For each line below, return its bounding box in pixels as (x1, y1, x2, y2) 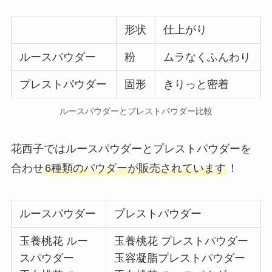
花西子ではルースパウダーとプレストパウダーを (10, 142, 251, 155)
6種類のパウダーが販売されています (44, 161, 226, 174)
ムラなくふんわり (163, 51, 251, 64)
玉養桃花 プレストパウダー (114, 234, 249, 247)
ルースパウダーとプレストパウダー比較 (59, 106, 212, 117)
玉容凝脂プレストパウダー (114, 251, 246, 264)
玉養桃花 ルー (19, 234, 89, 247)
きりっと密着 (163, 78, 229, 91)
